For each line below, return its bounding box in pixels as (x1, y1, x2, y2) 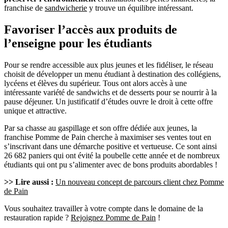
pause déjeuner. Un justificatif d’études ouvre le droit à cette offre (4, 97, 213, 106)
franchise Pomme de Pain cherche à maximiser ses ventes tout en (4, 133, 211, 142)
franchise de (4, 4, 45, 13)
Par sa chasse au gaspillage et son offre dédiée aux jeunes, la (4, 124, 197, 133)
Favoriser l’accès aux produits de (4, 23, 177, 37)
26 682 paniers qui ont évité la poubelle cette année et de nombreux (4, 151, 220, 160)
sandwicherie (45, 4, 87, 13)
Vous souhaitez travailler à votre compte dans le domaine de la (4, 204, 203, 213)
